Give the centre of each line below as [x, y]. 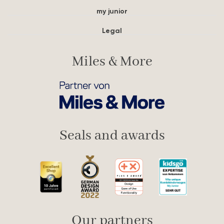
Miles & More [112, 62]
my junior [112, 11]
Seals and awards [112, 136]
